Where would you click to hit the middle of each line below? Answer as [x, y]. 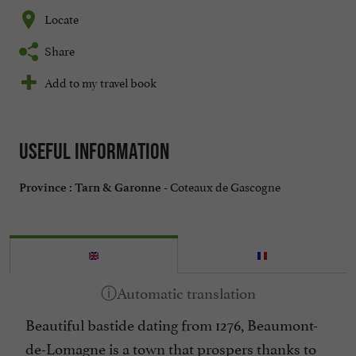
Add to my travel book [101, 82]
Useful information [94, 151]
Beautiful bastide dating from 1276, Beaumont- [172, 324]
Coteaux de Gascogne [224, 186]
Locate [62, 18]
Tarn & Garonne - [121, 188]
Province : [46, 188]
